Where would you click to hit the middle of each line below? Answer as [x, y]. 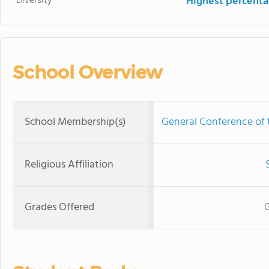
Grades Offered [59, 207]
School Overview [87, 72]
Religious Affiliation [69, 165]
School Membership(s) [75, 122]
